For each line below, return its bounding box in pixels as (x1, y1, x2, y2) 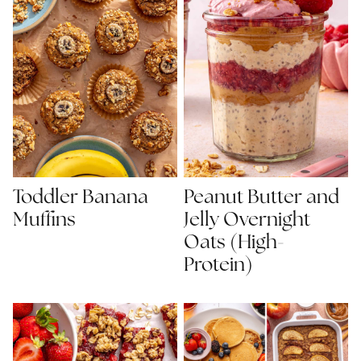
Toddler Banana (13, 187, 148, 208)
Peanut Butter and (184, 187, 339, 208)
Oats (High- (184, 232, 284, 253)
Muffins (13, 210, 76, 230)
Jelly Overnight (184, 210, 310, 230)
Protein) (184, 255, 253, 276)
